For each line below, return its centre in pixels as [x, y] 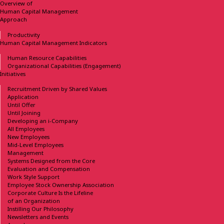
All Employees [26, 129]
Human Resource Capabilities [47, 57]
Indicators [93, 42]
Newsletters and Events [38, 217]
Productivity [24, 34]
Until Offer [22, 105]
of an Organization [34, 201]
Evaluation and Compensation [49, 169]
